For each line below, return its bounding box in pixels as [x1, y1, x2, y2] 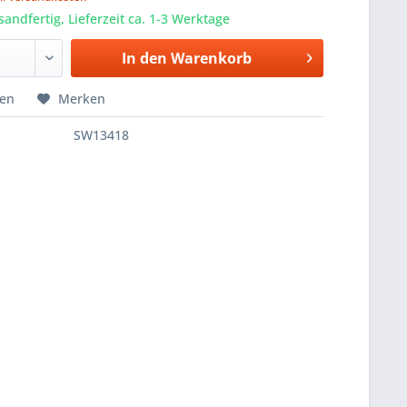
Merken [58, 90, 106, 108]
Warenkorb [170, 48, 252, 69]
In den [121, 48, 167, 69]
